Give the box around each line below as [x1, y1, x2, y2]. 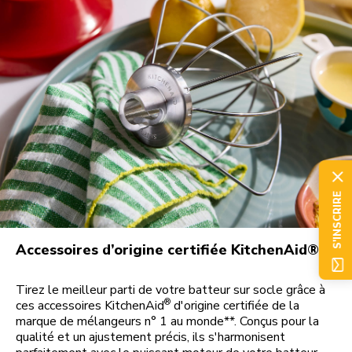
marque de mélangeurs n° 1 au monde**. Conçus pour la [16, 313, 319, 331]
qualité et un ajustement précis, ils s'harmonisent [16, 328, 285, 346]
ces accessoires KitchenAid [16, 297, 164, 315]
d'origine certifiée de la [170, 297, 299, 315]
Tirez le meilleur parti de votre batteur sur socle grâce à [16, 281, 325, 299]
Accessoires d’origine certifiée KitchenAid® [16, 240, 319, 260]
